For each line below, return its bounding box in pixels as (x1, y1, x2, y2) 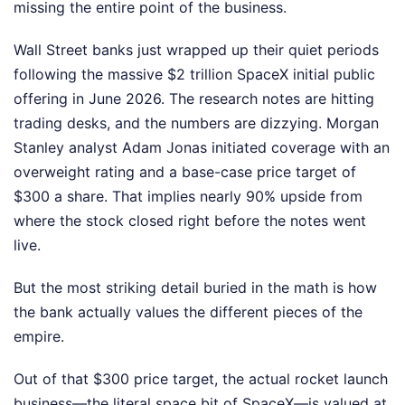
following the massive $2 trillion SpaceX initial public (14, 65, 375, 84)
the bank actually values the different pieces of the (14, 303, 363, 322)
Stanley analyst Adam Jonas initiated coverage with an (14, 138, 390, 157)
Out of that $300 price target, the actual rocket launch (14, 370, 388, 389)
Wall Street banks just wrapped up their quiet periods (14, 41, 379, 60)
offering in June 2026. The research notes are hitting (14, 89, 374, 108)
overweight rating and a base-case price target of (14, 163, 356, 182)
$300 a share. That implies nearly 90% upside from (14, 187, 363, 206)
